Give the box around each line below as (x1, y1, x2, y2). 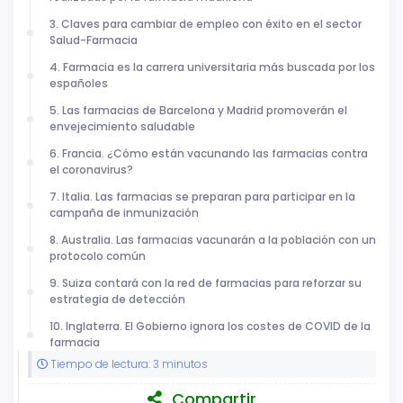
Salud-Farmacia (49, 32, 143, 49)
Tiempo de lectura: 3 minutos (48, 356, 208, 372)
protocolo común (49, 248, 151, 264)
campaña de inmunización (49, 205, 204, 221)
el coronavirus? (49, 162, 139, 178)
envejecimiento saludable (49, 119, 201, 135)
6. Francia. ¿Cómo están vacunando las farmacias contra (49, 146, 368, 162)
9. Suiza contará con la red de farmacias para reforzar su (49, 275, 362, 291)
